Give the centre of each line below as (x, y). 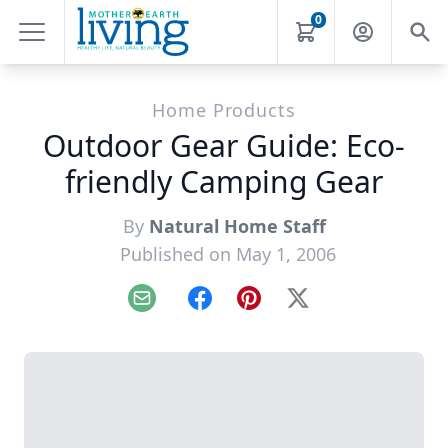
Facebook (234, 308)
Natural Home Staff (237, 226)
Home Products (224, 110)
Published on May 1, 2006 (228, 254)
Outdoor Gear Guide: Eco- (224, 145)
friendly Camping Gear (224, 181)
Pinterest (281, 308)
